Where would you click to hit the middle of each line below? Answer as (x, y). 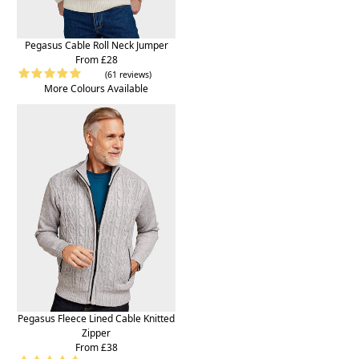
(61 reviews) (128, 75)
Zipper (96, 333)
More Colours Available (96, 89)
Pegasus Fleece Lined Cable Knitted (96, 318)
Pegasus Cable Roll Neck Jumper (96, 46)
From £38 (96, 347)
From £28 (96, 60)
